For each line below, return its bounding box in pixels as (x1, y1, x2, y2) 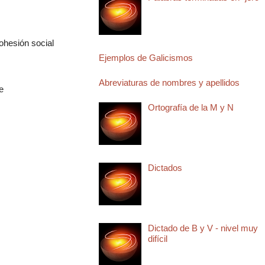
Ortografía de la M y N (147, 102, 234, 112)
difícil (147, 233, 167, 244)
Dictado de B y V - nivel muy (147, 222, 258, 233)
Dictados (147, 162, 182, 173)
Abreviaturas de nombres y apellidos (98, 77, 240, 88)
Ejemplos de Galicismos (98, 52, 193, 63)
